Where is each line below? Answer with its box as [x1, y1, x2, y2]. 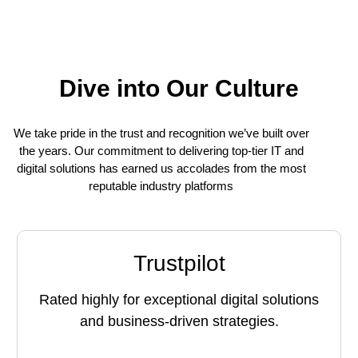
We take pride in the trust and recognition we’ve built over [13, 125, 309, 140]
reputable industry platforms [89, 178, 233, 193]
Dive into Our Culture [59, 74, 299, 101]
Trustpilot [133, 251, 225, 276]
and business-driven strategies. [79, 313, 279, 330]
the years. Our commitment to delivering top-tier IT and [18, 143, 304, 157]
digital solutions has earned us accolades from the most [16, 161, 306, 175]
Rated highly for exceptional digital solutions [39, 292, 319, 308]
